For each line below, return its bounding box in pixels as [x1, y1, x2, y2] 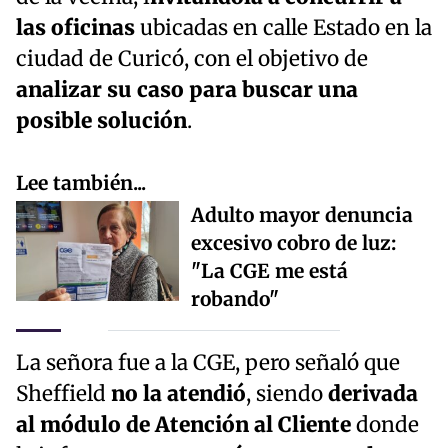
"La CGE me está [191, 258, 348, 283]
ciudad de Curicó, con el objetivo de [16, 45, 368, 72]
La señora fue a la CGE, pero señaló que [16, 350, 400, 377]
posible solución [16, 107, 187, 134]
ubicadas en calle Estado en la [135, 14, 432, 41]
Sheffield [16, 381, 111, 408]
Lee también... [16, 170, 146, 195]
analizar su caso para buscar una [16, 76, 358, 103]
